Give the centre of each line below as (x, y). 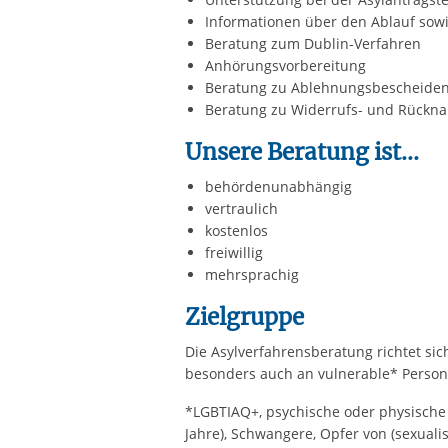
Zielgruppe (244, 316)
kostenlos (236, 230)
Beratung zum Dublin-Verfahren (312, 43)
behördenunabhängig (278, 186)
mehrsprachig (251, 274)
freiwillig (233, 252)
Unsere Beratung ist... (301, 151)
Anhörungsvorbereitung (285, 65)
